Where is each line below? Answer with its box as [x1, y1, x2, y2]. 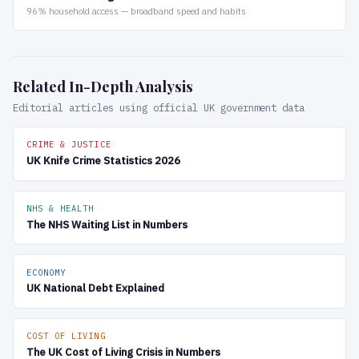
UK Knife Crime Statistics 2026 [26, 154, 180, 168]
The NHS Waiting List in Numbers [26, 217, 188, 232]
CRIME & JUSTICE [26, 139, 111, 151]
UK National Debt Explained [26, 281, 164, 296]
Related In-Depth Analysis [13, 75, 193, 96]
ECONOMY [26, 266, 67, 278]
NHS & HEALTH [26, 202, 95, 214]
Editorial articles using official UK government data [13, 100, 305, 114]
